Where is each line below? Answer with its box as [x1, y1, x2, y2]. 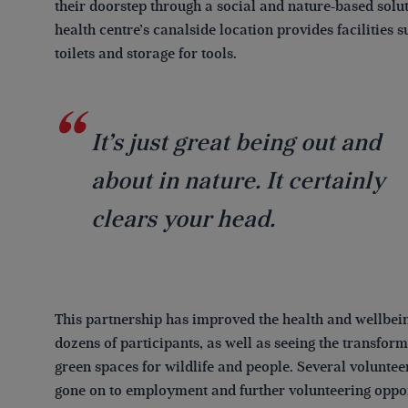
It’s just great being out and [91, 127, 381, 158]
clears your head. [91, 203, 275, 234]
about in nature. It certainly [91, 165, 385, 196]
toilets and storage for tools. [55, 44, 237, 63]
